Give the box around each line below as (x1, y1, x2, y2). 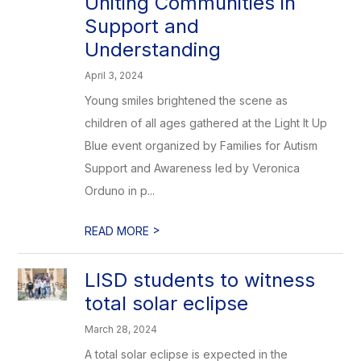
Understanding (85, 38, 222, 61)
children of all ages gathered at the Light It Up (85, 116, 328, 130)
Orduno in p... (85, 184, 156, 197)
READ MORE (85, 224, 153, 238)
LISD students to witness (85, 268, 316, 292)
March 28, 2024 (85, 323, 158, 335)
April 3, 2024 (85, 69, 144, 81)
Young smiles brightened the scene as (85, 93, 288, 107)
